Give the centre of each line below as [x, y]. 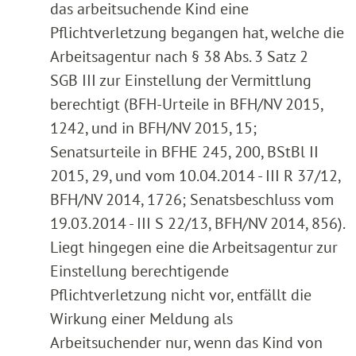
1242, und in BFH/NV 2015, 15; [153, 128]
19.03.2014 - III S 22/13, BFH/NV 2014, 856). [197, 224]
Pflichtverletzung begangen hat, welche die [197, 33]
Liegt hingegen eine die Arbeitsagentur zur [194, 248]
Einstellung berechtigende [139, 271]
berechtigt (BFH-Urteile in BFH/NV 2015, [186, 104]
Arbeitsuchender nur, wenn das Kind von [186, 343]
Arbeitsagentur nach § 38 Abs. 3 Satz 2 [179, 57]
